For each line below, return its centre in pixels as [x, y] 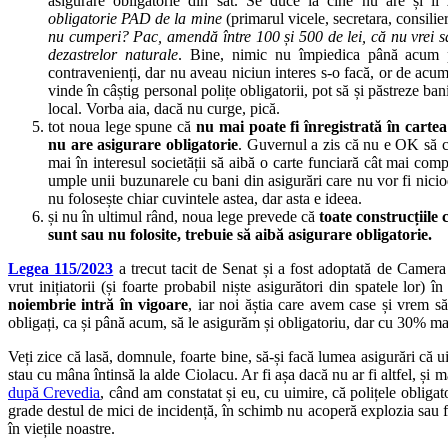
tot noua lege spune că [122, 126]
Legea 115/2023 [61, 268]
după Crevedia [54, 392]
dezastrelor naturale [113, 54]
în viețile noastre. [61, 428]
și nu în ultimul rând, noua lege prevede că [183, 216]
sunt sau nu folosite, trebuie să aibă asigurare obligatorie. [240, 234]
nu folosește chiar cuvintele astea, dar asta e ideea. [205, 198]
